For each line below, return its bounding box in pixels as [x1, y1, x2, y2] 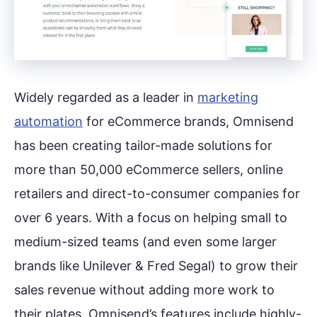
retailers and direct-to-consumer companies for [14, 185, 300, 201]
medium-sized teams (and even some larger [14, 234, 277, 249]
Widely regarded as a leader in [14, 89, 197, 105]
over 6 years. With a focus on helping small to [14, 209, 287, 225]
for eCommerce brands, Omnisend [83, 113, 294, 129]
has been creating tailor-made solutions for [14, 137, 272, 153]
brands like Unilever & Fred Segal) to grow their [14, 258, 298, 273]
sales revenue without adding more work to [14, 282, 275, 297]
